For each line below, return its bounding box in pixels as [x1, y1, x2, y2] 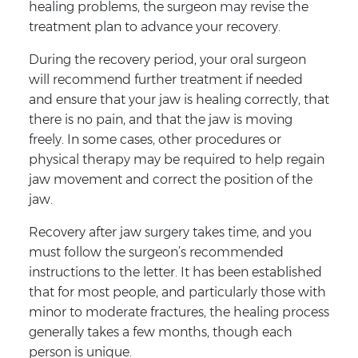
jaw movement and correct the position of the [28, 171, 312, 187]
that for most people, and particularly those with [28, 284, 326, 300]
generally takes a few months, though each [28, 324, 292, 340]
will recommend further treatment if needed [28, 71, 303, 87]
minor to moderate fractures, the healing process [28, 304, 329, 320]
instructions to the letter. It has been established [28, 264, 322, 280]
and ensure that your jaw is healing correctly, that [28, 91, 329, 107]
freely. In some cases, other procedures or [28, 131, 281, 147]
